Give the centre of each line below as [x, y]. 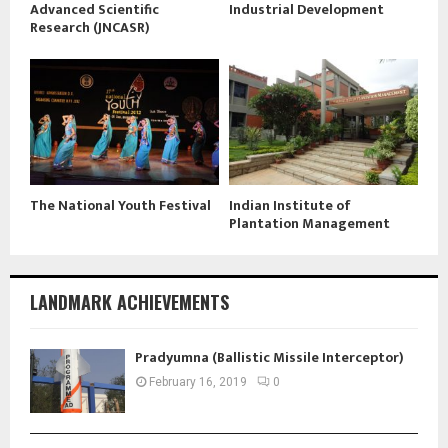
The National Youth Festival [120, 206]
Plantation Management [309, 224]
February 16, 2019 [198, 382]
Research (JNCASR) [90, 28]
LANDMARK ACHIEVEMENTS [129, 302]
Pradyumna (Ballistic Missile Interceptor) [269, 358]
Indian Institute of [290, 206]
